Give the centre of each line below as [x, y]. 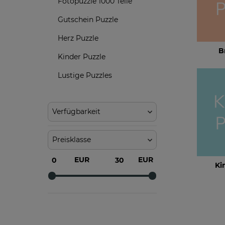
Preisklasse [72, 140]
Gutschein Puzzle [88, 20]
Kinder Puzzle [82, 57]
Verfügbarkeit [76, 111]
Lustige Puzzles [85, 75]
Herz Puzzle [78, 38]
